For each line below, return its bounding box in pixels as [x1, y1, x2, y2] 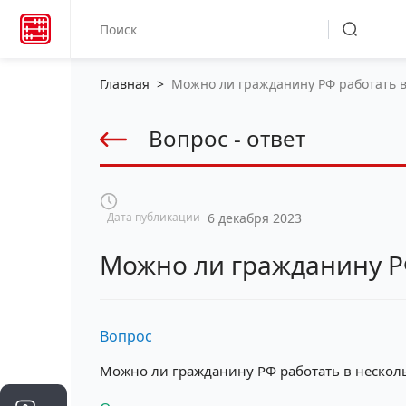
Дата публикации [107, 209, 200, 225]
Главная [100, 75, 150, 92]
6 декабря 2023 [208, 209, 302, 227]
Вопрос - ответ [149, 123, 305, 153]
